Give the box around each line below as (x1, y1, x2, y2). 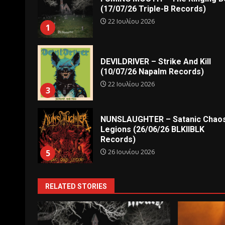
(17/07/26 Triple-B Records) (100, 4, 206, 14)
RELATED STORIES (45, 182, 107, 190)
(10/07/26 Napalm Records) (100, 66, 204, 76)
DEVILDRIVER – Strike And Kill (100, 56, 211, 66)
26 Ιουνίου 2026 (106, 147, 155, 156)
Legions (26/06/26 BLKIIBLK (100, 124, 204, 134)
